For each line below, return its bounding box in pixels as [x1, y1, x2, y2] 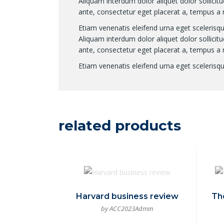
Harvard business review [75, 191, 178, 201]
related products [58, 117, 181, 134]
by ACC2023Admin [101, 204, 153, 213]
